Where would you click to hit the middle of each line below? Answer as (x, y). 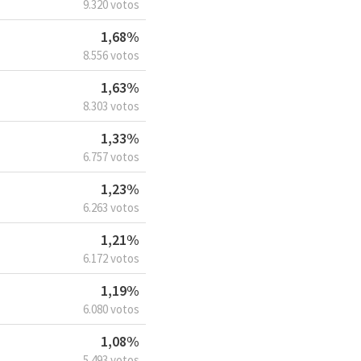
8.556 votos (111, 56)
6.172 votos (111, 259)
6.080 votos (111, 309)
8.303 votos (111, 106)
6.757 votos (111, 157)
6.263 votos (111, 208)
